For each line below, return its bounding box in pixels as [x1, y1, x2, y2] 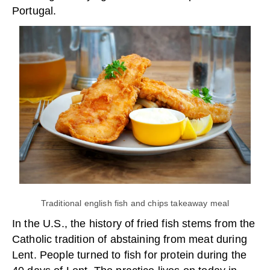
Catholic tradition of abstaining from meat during [12, 233, 247, 245]
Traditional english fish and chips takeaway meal [40, 198, 230, 208]
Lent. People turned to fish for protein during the [12, 248, 247, 261]
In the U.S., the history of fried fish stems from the [12, 217, 256, 230]
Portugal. [12, 5, 57, 17]
